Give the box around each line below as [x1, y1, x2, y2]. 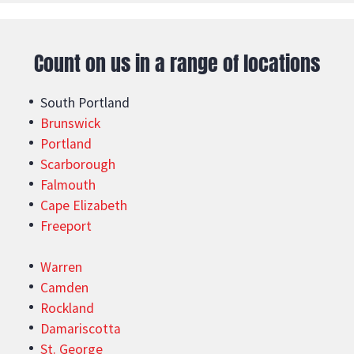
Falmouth [40, 175, 96, 194]
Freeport [40, 217, 92, 235]
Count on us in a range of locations [34, 47, 320, 78]
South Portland [40, 93, 130, 111]
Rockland [40, 299, 95, 317]
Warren [40, 258, 83, 276]
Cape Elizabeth [40, 196, 128, 214]
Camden [40, 278, 89, 296]
